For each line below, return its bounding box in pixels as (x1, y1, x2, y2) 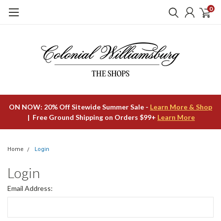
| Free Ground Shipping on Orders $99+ (26, 113, 157, 121)
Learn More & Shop (150, 103, 212, 111)
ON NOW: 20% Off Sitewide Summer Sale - (9, 103, 150, 111)
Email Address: (7, 184, 53, 192)
